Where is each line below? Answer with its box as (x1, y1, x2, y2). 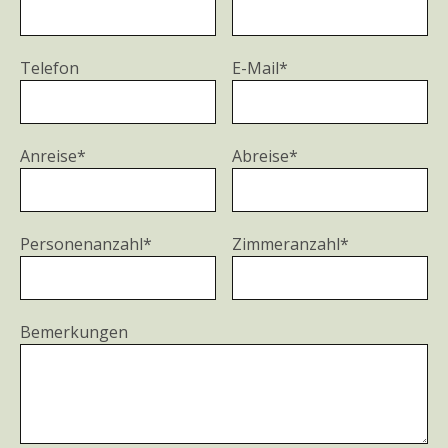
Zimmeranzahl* (232, 233, 350, 255)
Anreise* (20, 145, 86, 167)
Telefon (20, 57, 79, 79)
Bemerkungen (20, 321, 128, 343)
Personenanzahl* (20, 233, 152, 255)
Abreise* (232, 145, 299, 167)
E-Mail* (232, 57, 289, 79)
